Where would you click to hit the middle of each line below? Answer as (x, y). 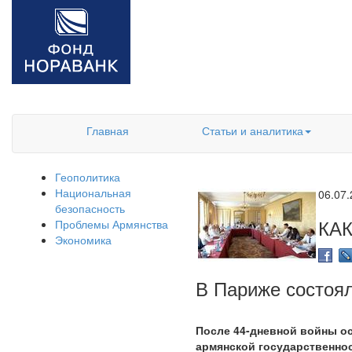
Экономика (83, 240)
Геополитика (88, 177)
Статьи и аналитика (252, 130)
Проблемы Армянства (112, 224)
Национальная (93, 192)
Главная (108, 130)
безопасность (90, 208)
